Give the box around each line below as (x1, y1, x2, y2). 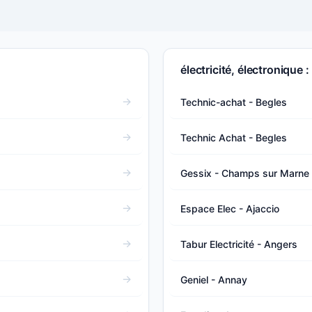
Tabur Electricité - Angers (180, 237, 297, 250)
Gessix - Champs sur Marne (180, 166, 309, 179)
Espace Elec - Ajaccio (180, 202, 279, 214)
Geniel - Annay (180, 273, 247, 286)
